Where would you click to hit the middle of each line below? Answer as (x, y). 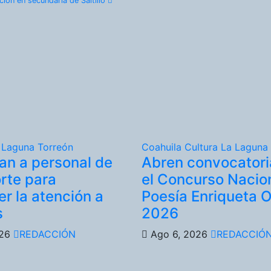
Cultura (202, 147)
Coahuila (163, 147)
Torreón (56, 147)
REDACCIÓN (48, 234)
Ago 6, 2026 (179, 234)
